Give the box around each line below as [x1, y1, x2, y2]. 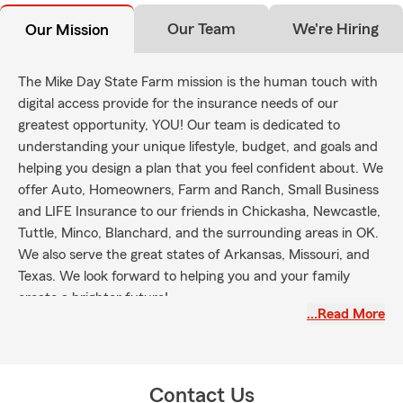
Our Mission [25, 22, 110, 38]
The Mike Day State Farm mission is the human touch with [18, 75, 378, 89]
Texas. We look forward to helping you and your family [18, 269, 350, 283]
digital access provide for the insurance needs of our [18, 96, 338, 111]
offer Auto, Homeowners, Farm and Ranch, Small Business [18, 183, 379, 197]
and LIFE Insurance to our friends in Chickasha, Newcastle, [18, 204, 381, 219]
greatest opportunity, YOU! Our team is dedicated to [18, 118, 340, 132]
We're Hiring [292, 21, 380, 37]
